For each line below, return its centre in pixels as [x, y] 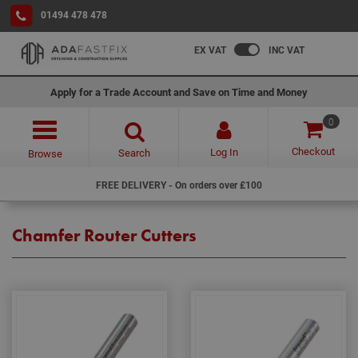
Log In [224, 152]
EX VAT [210, 50]
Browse [45, 153]
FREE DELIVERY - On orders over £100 [179, 185]
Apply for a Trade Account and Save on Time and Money [179, 92]
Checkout [313, 151]
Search [134, 153]
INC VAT [286, 50]
